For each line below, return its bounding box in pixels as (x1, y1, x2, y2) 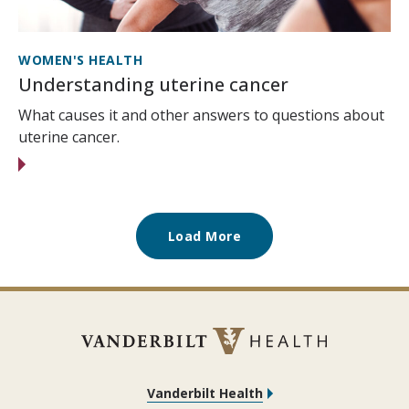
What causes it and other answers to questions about (18, 105, 384, 126)
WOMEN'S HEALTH (18, 51, 142, 69)
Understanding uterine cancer (18, 72, 288, 98)
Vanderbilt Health (146, 384, 263, 403)
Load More (167, 227, 242, 246)
